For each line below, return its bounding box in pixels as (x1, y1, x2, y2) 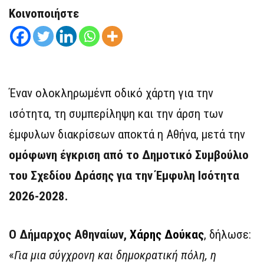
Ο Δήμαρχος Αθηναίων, (9, 227, 130, 242)
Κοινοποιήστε (9, 6, 79, 21)
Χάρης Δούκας (130, 227, 204, 242)
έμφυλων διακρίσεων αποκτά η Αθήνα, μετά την (9, 127, 245, 142)
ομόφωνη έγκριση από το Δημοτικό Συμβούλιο (9, 148, 249, 163)
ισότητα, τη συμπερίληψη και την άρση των (9, 107, 223, 121)
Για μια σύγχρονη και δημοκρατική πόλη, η (14, 248, 216, 263)
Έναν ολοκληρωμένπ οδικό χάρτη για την (9, 86, 213, 101)
